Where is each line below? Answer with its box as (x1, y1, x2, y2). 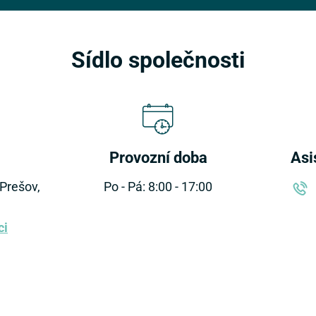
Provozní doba (109, 147, 207, 168)
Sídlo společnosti (71, 43, 245, 74)
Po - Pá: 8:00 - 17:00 (104, 177, 212, 195)
